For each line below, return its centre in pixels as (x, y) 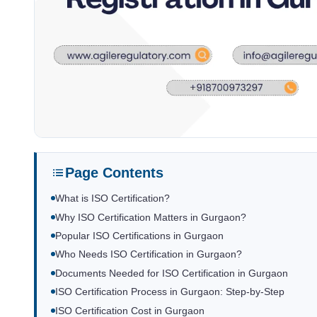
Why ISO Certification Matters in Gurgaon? (151, 217)
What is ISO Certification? (113, 199)
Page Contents (114, 173)
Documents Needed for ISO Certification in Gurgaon (172, 273)
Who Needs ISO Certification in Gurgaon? (149, 255)
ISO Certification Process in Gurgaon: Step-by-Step (170, 292)
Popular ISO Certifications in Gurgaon (139, 236)
